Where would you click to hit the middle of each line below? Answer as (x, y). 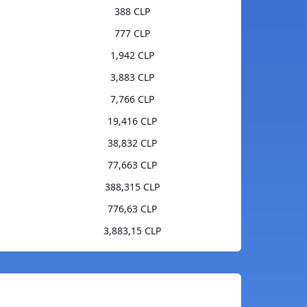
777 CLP (132, 34)
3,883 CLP (132, 77)
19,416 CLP (132, 121)
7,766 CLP (132, 99)
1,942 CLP (132, 56)
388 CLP (132, 12)
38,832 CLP (132, 143)
